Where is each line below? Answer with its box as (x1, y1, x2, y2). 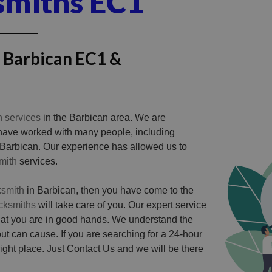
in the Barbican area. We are (41, 112, 166, 123)
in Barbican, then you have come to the (24, 185, 194, 195)
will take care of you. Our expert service (36, 199, 206, 210)
